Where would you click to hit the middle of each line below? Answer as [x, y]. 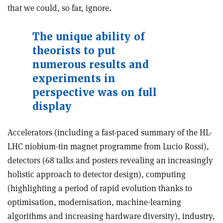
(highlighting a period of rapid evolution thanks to [100, 188]
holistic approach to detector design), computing [97, 174]
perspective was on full [95, 92]
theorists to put [74, 51]
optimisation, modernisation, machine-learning [94, 202]
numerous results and [91, 64]
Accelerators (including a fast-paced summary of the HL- [110, 132]
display [52, 106]
